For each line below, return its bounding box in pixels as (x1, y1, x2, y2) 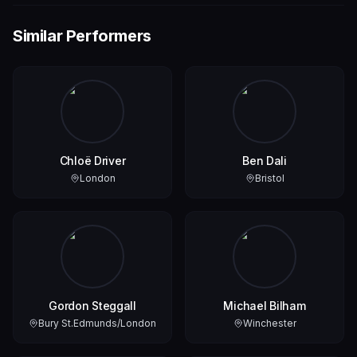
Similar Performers (13, 26, 151, 46)
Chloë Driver (59, 154, 126, 168)
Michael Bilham (223, 299, 306, 313)
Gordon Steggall (49, 299, 136, 313)
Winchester (242, 317, 296, 330)
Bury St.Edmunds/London (38, 317, 156, 330)
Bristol (254, 172, 284, 185)
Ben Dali (242, 154, 287, 168)
